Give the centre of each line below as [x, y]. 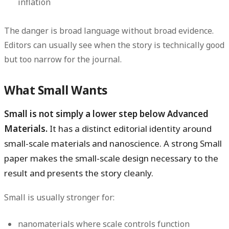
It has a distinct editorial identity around [130, 129]
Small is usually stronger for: [59, 198]
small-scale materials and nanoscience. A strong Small [113, 144]
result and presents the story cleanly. [79, 173]
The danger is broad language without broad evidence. [109, 31]
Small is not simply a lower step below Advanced [106, 114]
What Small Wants [56, 90]
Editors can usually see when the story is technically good [114, 45]
